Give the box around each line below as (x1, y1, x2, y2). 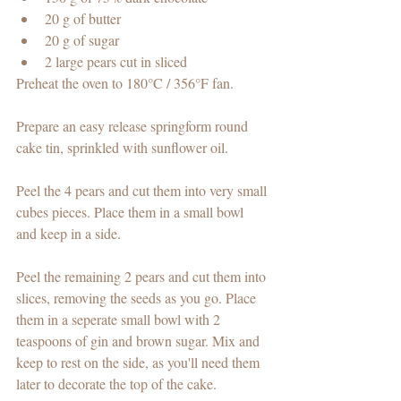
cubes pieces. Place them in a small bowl (16, 201, 247, 221)
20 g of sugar (45, 30, 119, 49)
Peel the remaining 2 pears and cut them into (16, 266, 269, 286)
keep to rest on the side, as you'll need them (16, 352, 263, 371)
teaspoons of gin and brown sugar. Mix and (16, 330, 263, 350)
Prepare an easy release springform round (16, 115, 252, 135)
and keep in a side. (16, 223, 124, 243)
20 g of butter (45, 8, 124, 28)
